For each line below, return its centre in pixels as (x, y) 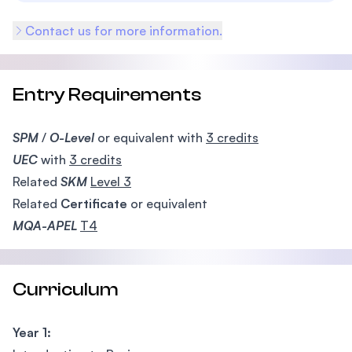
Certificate (94, 203)
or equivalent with (152, 137)
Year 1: (32, 332)
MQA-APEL (45, 225)
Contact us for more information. (124, 31)
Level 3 (111, 181)
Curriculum (66, 290)
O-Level (73, 137)
